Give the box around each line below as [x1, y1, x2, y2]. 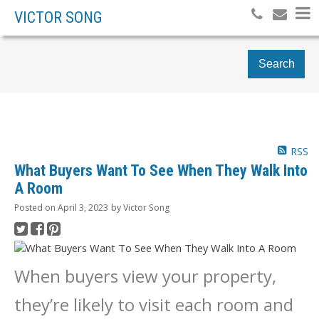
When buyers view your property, [14, 264, 276, 288]
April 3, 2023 [58, 202, 108, 214]
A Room [14, 179, 63, 198]
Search [258, 58, 295, 70]
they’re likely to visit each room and [14, 293, 293, 317]
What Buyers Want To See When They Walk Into [14, 162, 308, 180]
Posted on [14, 202, 58, 214]
